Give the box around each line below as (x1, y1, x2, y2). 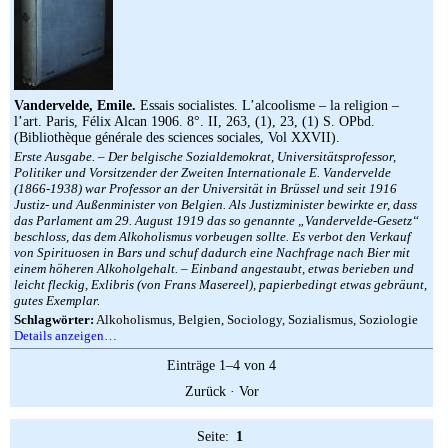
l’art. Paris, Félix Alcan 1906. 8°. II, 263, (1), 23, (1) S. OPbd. (14, 114, 375, 129)
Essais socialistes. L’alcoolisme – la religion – (136, 98, 399, 113)
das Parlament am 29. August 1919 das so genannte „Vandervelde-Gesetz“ (14, 213, 419, 228)
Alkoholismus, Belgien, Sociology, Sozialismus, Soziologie (94, 312, 418, 327)
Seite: (197, 429, 233, 444)
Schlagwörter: (14, 312, 94, 327)
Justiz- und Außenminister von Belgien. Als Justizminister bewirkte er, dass (14, 197, 417, 212)
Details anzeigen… (14, 328, 117, 343)
